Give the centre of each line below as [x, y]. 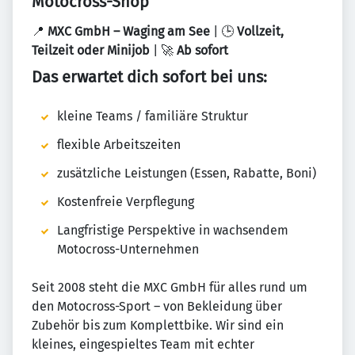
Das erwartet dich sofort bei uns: [149, 77]
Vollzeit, [260, 32]
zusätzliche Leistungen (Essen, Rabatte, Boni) [187, 174]
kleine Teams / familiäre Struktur [153, 116]
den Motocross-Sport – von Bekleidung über [157, 307]
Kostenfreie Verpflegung [126, 202]
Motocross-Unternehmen [128, 250]
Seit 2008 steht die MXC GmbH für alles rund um [170, 288]
